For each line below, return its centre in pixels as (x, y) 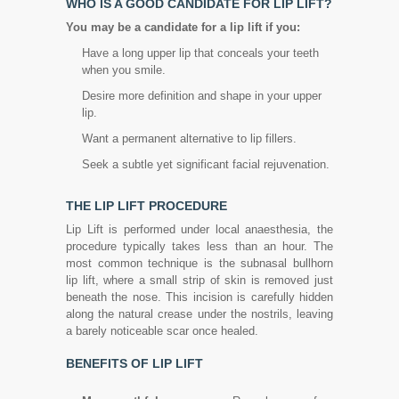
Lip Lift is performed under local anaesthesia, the (199, 229)
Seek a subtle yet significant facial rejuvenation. (206, 164)
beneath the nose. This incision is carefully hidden (199, 297)
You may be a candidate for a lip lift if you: (183, 27)
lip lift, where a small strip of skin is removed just (199, 280)
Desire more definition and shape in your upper (202, 96)
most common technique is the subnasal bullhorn (199, 263)
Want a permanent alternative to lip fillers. (189, 138)
